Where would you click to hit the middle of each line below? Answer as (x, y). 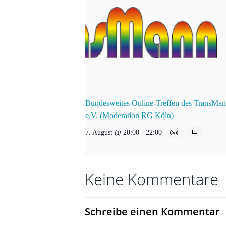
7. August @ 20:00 (112, 132)
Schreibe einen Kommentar (152, 212)
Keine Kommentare (152, 179)
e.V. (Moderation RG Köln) (129, 116)
